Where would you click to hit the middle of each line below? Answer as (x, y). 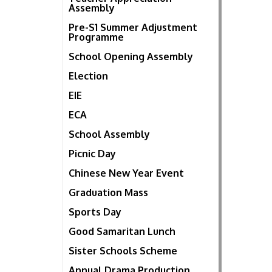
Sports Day (95, 212)
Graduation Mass (108, 193)
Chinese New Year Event (126, 173)
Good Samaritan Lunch (122, 232)
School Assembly (109, 134)
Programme (96, 37)
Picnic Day (92, 154)
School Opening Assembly (131, 57)
